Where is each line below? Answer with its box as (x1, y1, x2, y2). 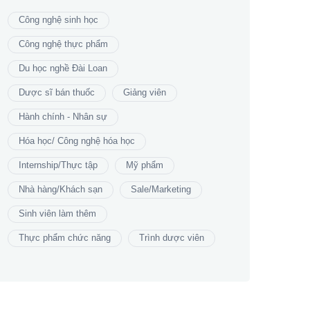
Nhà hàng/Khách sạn (19, 184, 102, 194)
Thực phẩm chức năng (19, 232, 111, 243)
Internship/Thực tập (19, 160, 98, 170)
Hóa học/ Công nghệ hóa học (19, 136, 135, 146)
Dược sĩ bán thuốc (19, 87, 95, 98)
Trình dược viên (139, 232, 204, 243)
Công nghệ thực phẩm (19, 39, 108, 49)
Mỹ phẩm (126, 160, 163, 170)
